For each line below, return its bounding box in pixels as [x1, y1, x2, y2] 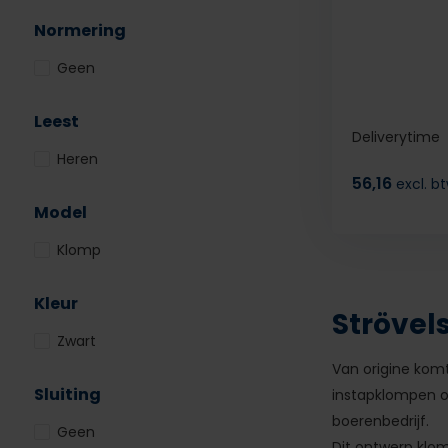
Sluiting [33, 383, 101, 406]
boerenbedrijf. [331, 411, 429, 431]
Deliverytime [351, 127, 440, 147]
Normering [33, 19, 126, 42]
